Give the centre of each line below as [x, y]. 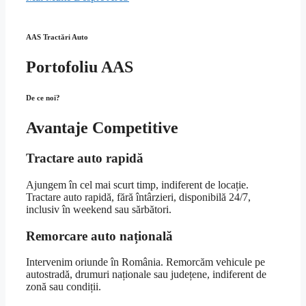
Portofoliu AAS [80, 67]
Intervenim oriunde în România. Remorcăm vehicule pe [145, 262]
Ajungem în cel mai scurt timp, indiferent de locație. [137, 184]
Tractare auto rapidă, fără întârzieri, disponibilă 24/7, [138, 197]
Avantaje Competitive [102, 128]
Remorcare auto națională [99, 236]
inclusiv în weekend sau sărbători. [99, 209]
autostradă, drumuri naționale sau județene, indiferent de [146, 275]
